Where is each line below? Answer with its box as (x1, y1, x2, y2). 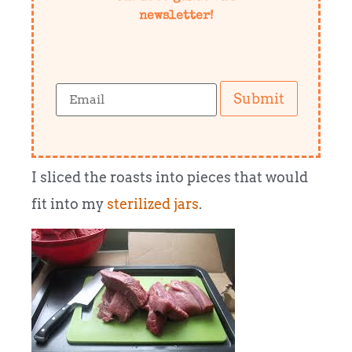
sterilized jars (107, 195, 199, 212)
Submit (233, 90, 285, 107)
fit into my (31, 195, 107, 212)
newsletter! (139, 9, 213, 23)
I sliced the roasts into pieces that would (31, 168, 308, 185)
